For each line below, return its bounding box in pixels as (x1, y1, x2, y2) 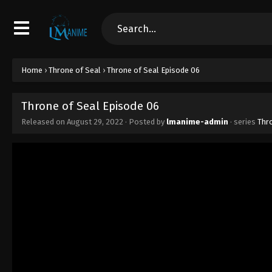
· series (228, 117, 257, 126)
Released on (21, 117, 67, 126)
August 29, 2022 (67, 117, 123, 126)
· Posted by (123, 117, 166, 126)
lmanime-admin (166, 117, 228, 126)
